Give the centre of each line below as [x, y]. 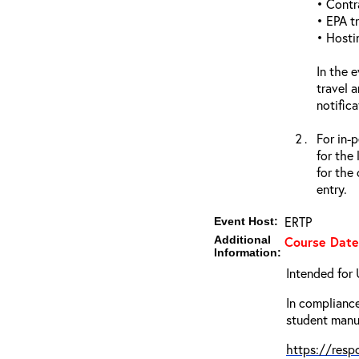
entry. [332, 189]
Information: [248, 252]
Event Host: [246, 221]
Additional [242, 240]
